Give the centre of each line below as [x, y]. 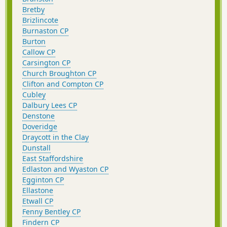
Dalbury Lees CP [50, 105]
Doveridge [40, 126]
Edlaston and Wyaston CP [65, 169]
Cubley [34, 94]
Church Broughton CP [59, 73]
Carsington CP [46, 62]
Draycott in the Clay [55, 137]
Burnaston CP [45, 30]
